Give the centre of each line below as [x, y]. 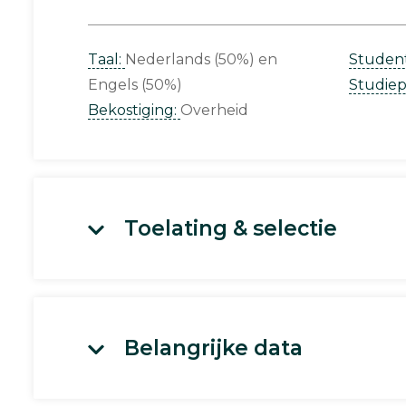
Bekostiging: [134, 110]
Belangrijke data [213, 348]
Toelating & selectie [231, 228]
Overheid [214, 110]
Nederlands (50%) [190, 59]
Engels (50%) [135, 84]
